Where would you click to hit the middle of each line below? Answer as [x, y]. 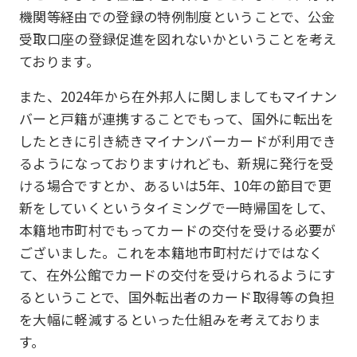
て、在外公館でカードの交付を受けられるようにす [178, 275]
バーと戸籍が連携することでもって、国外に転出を [177, 118]
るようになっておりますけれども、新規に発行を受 [177, 163]
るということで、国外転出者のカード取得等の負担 [177, 297]
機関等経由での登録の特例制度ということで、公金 [177, 16]
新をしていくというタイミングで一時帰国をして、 [177, 208]
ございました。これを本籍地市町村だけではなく [171, 252]
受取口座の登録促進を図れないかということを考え [178, 39]
